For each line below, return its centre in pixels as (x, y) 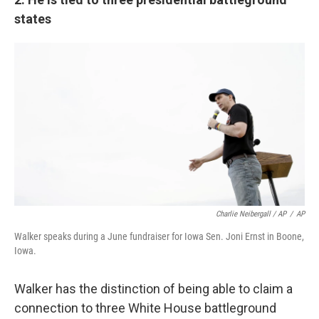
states (33, 19)
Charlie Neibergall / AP (251, 214)
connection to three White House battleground (145, 308)
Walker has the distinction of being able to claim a (153, 289)
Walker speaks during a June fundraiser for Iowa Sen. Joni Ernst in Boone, (159, 236)
